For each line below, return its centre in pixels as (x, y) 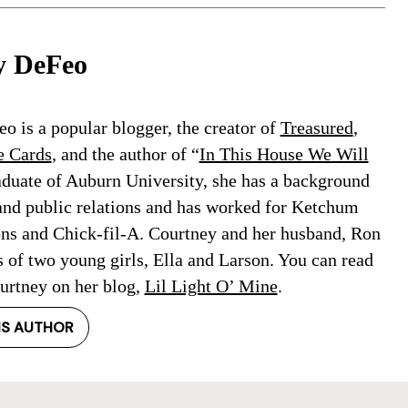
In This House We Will (284, 154)
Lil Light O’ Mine (211, 286)
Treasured (316, 127)
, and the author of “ (125, 154)
